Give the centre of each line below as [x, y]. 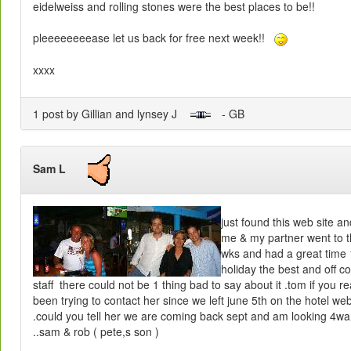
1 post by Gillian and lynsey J [111, 113]
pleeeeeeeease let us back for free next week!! [154, 37]
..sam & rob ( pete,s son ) [96, 332]
